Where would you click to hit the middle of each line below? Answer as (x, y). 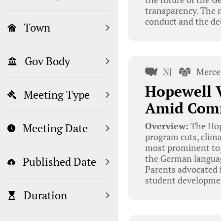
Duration (45, 195)
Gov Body (47, 61)
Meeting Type (57, 95)
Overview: (166, 126)
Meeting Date (55, 128)
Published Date (59, 162)
